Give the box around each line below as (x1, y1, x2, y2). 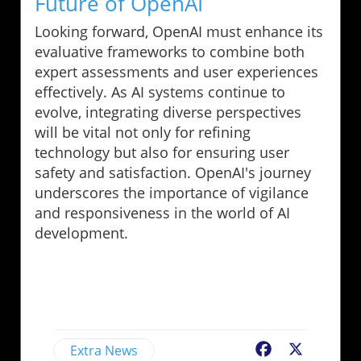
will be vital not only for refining (35, 122, 251, 142)
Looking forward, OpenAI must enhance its (35, 21, 323, 41)
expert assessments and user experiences (35, 61, 318, 81)
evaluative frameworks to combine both (35, 41, 305, 61)
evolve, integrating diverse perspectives (35, 102, 301, 122)
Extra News (70, 341, 138, 359)
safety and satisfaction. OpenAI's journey (35, 162, 311, 182)
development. (35, 222, 128, 243)
